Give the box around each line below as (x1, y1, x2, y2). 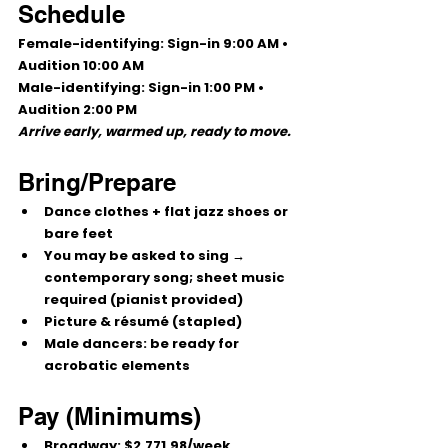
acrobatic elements (44, 356, 190, 375)
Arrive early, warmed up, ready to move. (18, 122, 291, 141)
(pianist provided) (107, 290, 243, 309)
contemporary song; (44, 268, 196, 287)
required (44, 290, 107, 309)
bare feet (44, 224, 113, 243)
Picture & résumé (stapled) (44, 312, 242, 331)
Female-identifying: (18, 34, 164, 53)
